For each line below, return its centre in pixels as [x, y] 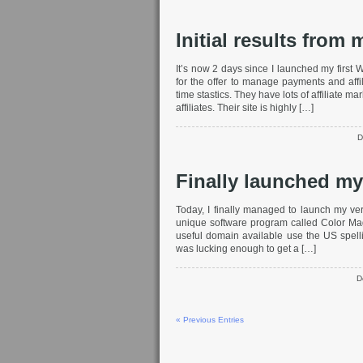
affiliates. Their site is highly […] [245, 108]
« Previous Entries [210, 320]
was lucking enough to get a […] [246, 249]
